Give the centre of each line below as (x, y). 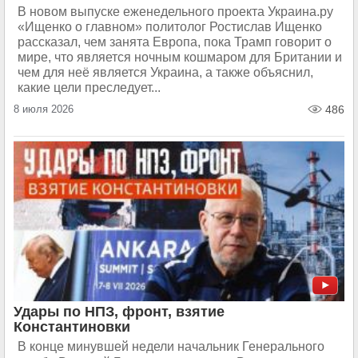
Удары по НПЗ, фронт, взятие (119, 312)
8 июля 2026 (44, 109)
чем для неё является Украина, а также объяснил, (165, 72)
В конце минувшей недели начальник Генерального (171, 346)
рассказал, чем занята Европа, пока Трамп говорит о (175, 42)
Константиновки (72, 327)
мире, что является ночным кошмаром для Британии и (180, 57)
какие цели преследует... (89, 88)
